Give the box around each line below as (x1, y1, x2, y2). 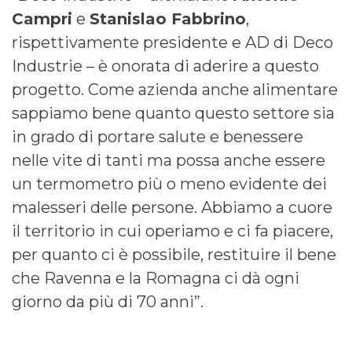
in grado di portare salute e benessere (12, 126, 303, 146)
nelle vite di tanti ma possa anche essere (12, 150, 325, 170)
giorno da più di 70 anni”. (12, 291, 203, 311)
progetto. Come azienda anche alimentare (12, 79, 338, 99)
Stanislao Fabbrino (90, 9, 246, 28)
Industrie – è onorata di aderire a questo (12, 56, 319, 75)
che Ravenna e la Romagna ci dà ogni (12, 268, 299, 288)
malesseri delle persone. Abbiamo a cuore (12, 197, 332, 217)
